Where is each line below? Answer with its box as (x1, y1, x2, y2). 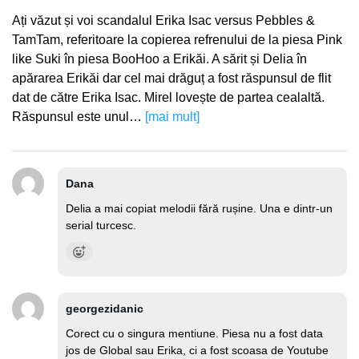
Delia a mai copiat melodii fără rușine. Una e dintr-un (66, 202, 333, 215)
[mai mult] (145, 110, 200, 123)
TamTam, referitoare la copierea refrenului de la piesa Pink (12, 33, 342, 46)
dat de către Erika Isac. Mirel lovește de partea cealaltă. (12, 91, 325, 104)
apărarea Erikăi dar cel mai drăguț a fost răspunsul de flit (12, 71, 331, 85)
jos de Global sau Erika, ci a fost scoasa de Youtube (66, 344, 329, 357)
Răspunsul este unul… (12, 110, 145, 123)
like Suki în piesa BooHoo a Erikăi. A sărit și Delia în (12, 52, 307, 66)
